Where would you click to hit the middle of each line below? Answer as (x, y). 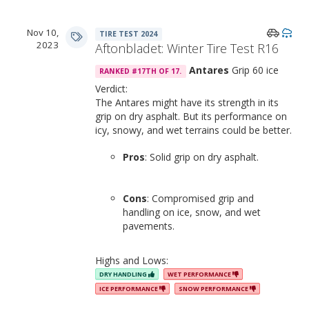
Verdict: (111, 88)
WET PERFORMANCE (200, 274)
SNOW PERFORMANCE (214, 289)
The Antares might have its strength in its (187, 102)
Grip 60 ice (253, 70)
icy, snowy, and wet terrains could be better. (193, 130)
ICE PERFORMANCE (129, 289)
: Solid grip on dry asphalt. (202, 157)
